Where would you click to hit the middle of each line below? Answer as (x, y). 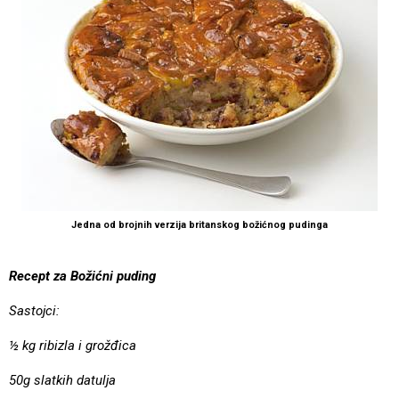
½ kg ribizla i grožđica (73, 345)
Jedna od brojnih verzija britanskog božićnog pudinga (199, 224)
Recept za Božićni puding (82, 276)
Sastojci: (34, 310)
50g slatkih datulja (62, 380)
